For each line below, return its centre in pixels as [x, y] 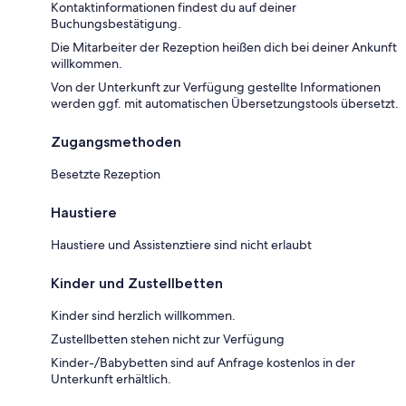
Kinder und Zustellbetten [137, 283]
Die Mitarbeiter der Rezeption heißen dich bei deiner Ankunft [224, 47]
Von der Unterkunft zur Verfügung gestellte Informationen [216, 87]
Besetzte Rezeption [106, 174]
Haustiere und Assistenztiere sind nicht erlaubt [181, 244]
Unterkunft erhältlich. [111, 378]
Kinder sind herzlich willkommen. [143, 315]
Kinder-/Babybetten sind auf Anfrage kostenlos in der [203, 362]
